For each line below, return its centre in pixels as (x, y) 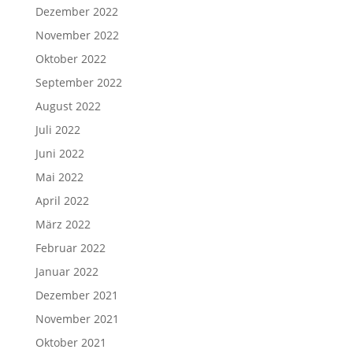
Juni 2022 (59, 153)
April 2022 (62, 200)
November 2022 (77, 35)
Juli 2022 (58, 129)
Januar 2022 (67, 271)
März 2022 (63, 224)
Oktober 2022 (71, 58)
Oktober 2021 (71, 342)
